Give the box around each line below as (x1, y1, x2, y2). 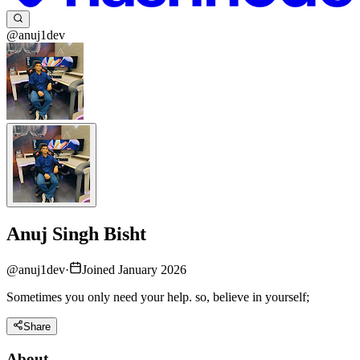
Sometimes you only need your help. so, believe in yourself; (6, 289, 309, 304)
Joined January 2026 (82, 262, 186, 276)
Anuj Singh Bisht (6, 223, 146, 245)
